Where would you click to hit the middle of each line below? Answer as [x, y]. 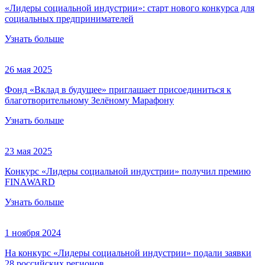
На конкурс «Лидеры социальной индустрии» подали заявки [128, 253]
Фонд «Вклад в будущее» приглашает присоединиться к [118, 90]
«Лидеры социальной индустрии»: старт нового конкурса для [130, 8]
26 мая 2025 [28, 70]
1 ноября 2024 [33, 233]
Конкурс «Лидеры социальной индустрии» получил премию [128, 172]
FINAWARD [30, 182]
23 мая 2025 [28, 151]
